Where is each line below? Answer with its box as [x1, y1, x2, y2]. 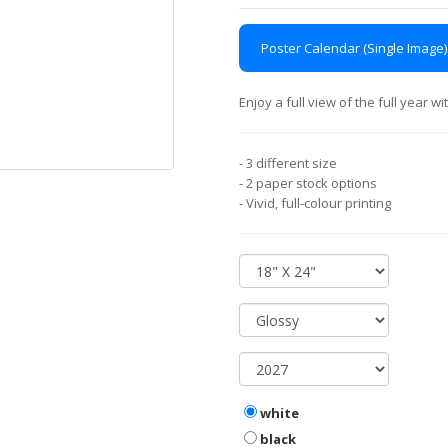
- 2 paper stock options [239, 174, 377, 192]
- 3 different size [239, 154, 337, 172]
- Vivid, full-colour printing [239, 194, 391, 212]
